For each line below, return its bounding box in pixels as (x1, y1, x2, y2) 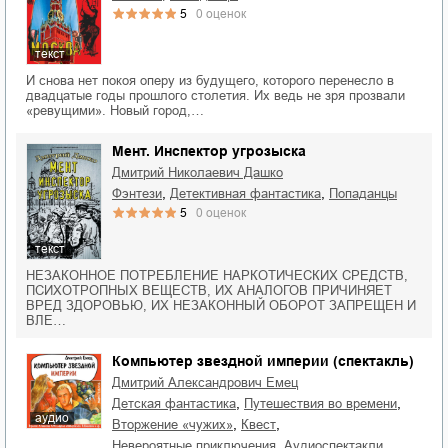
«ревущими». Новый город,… (26, 102, 204, 118)
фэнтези (122, 185, 162, 201)
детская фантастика (121, 396, 236, 412)
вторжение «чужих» (121, 417, 233, 433)
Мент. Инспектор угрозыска (112, 142, 306, 159)
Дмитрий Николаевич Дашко (121, 164, 283, 180)
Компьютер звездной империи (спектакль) (112, 353, 414, 370)
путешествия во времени (253, 396, 397, 412)
